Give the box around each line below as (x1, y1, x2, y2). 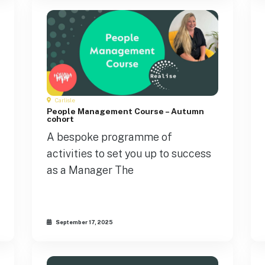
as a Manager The (47, 163, 134, 176)
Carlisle (54, 96, 75, 104)
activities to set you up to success (47, 147, 211, 160)
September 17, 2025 (54, 219, 113, 226)
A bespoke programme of (47, 130, 172, 143)
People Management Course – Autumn (47, 106, 204, 116)
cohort (47, 114, 74, 124)
